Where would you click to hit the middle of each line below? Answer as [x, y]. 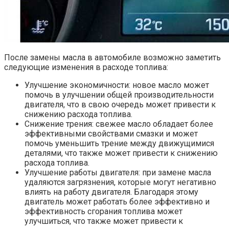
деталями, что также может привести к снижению [121, 153]
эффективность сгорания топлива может [104, 211]
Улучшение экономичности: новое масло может [117, 85]
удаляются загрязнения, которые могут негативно [120, 182]
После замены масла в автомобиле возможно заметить [112, 57]
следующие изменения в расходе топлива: [86, 67]
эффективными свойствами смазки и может [111, 133]
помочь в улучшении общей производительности [119, 95]
